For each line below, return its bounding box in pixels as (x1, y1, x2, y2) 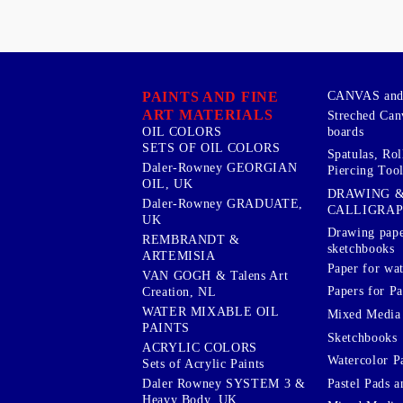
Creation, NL (142, 284, 217, 299)
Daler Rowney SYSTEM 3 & (142, 376, 306, 390)
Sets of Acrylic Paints (142, 356, 264, 371)
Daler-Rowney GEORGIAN (142, 160, 298, 175)
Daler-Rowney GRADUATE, (142, 196, 303, 210)
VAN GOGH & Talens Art (142, 268, 289, 282)
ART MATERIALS (142, 106, 273, 122)
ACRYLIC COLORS (142, 340, 257, 354)
